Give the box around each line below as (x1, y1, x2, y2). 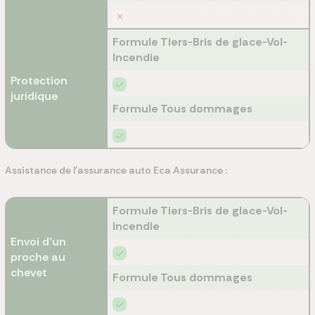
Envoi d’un (11, 234, 66, 249)
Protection (11, 73, 67, 88)
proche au (11, 250, 65, 264)
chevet (11, 265, 47, 280)
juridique (11, 89, 58, 103)
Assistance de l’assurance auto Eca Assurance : (5, 164, 227, 176)
